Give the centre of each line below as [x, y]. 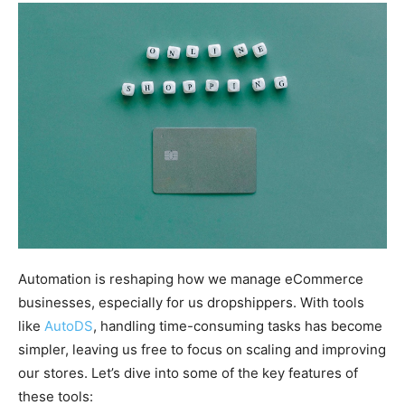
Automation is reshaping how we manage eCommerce [191, 278]
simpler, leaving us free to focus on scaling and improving [202, 349]
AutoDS [69, 325]
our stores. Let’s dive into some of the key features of [188, 372]
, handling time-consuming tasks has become [238, 325]
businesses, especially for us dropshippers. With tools [191, 302]
